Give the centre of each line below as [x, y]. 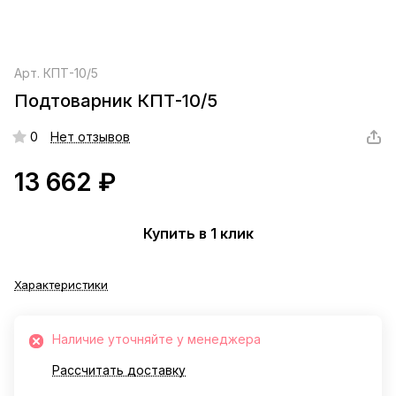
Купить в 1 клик [198, 233]
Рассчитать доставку [119, 370]
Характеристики [61, 285]
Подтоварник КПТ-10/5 [116, 101]
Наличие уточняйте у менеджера [156, 339]
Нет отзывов [90, 137]
